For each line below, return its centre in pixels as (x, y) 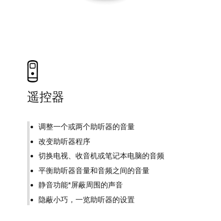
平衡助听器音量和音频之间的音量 (94, 170)
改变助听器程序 (64, 141)
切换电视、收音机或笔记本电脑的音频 (101, 156)
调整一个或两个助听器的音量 (87, 127)
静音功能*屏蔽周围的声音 (81, 185)
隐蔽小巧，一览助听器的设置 (87, 200)
